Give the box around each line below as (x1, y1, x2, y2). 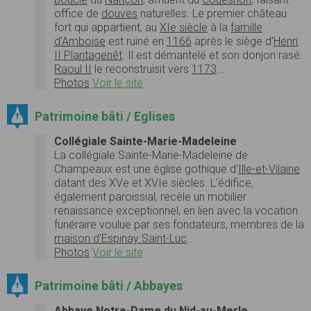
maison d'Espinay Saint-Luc (54, 232, 187, 246)
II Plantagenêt (54, 49, 122, 62)
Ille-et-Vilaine (238, 162, 300, 176)
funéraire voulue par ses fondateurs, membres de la (54, 218, 304, 232)
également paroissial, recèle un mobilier (54, 190, 246, 204)
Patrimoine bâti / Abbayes (34, 278, 183, 294)
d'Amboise (54, 35, 106, 49)
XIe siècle (160, 21, 208, 35)
